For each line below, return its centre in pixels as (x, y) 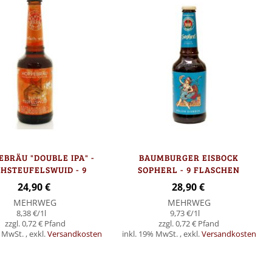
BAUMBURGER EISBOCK (189, 157)
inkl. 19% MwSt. (151, 234)
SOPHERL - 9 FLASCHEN (189, 169)
